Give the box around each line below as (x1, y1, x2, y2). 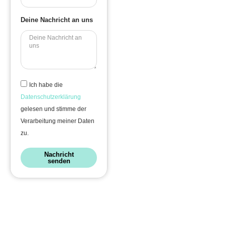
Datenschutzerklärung (21, 93, 81, 101)
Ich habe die (29, 81, 63, 89)
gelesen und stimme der (21, 105, 86, 113)
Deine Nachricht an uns (21, 16, 93, 24)
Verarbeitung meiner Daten (21, 118, 94, 125)
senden (47, 157, 70, 165)
